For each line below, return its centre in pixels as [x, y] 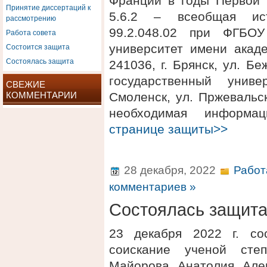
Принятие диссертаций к [48, 7]
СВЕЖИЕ [26, 84]
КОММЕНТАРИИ [41, 95]
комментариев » [153, 187]
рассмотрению [31, 18]
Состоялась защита [40, 60]
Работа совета [31, 32]
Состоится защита [38, 46]
